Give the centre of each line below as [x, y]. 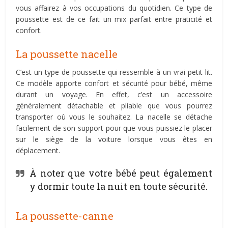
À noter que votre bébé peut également [121, 173]
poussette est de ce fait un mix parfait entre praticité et [114, 19]
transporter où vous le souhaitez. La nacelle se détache [114, 117]
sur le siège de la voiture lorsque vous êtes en [114, 139]
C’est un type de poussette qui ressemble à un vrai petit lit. [114, 72]
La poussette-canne [65, 216]
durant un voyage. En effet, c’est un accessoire [114, 94]
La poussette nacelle [67, 54]
